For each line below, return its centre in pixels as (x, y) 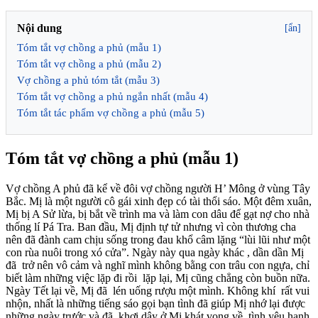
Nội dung (39, 28)
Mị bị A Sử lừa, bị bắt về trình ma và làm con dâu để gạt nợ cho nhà (158, 214)
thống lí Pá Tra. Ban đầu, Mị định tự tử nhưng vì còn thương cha (152, 226)
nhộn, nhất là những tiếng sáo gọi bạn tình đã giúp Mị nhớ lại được (155, 303)
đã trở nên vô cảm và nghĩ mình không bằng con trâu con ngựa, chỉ (158, 265)
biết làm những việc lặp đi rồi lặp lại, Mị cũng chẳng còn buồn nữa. (158, 278)
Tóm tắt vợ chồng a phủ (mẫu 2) (89, 64)
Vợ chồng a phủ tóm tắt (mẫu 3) (88, 80)
